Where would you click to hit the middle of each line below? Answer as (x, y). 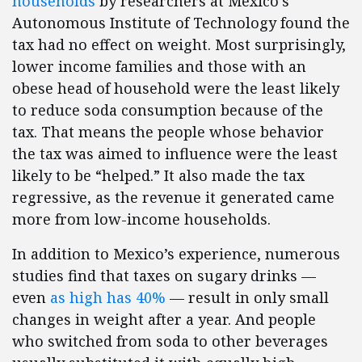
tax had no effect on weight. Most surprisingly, (179, 44)
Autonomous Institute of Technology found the (181, 23)
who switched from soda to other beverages (170, 341)
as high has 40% (108, 297)
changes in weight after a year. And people (164, 319)
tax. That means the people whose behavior (168, 132)
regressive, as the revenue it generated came (173, 197)
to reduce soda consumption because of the (168, 110)
